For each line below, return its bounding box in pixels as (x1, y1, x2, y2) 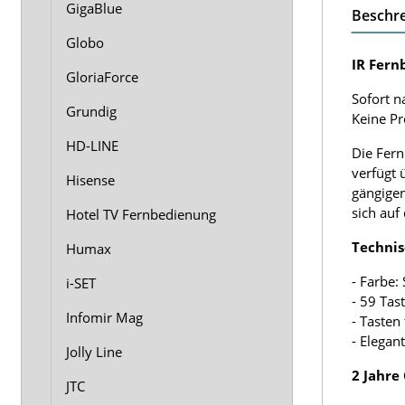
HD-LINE (66, 137, 118, 155)
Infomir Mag (66, 308, 143, 326)
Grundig (66, 102, 117, 120)
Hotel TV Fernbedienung (66, 205, 216, 223)
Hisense (66, 171, 115, 189)
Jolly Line (66, 343, 122, 361)
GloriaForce (66, 68, 138, 86)
